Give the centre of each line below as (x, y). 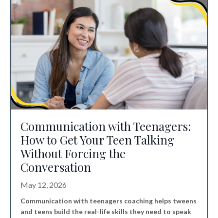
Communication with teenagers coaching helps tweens (109, 201)
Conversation (56, 167)
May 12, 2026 (44, 185)
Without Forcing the (73, 154)
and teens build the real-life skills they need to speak (106, 212)
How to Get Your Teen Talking (97, 140)
